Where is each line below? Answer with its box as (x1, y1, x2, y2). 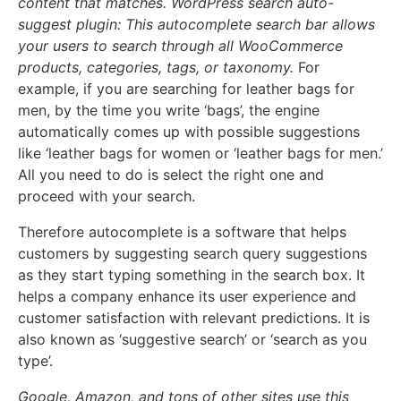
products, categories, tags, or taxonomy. (18, 58, 298, 77)
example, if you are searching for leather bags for (18, 80, 354, 98)
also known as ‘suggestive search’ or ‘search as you (18, 330, 367, 349)
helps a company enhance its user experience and (18, 287, 356, 306)
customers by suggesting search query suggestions (18, 244, 367, 263)
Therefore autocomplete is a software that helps (18, 223, 346, 242)
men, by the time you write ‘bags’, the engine (18, 101, 320, 120)
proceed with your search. (18, 187, 195, 206)
